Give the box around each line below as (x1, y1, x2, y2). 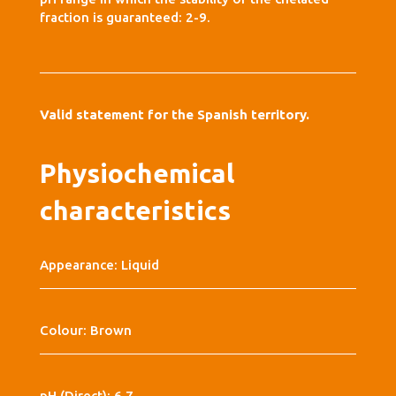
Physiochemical (39, 157, 234, 188)
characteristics (39, 194, 231, 225)
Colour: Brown (39, 322, 132, 338)
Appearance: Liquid (39, 256, 159, 272)
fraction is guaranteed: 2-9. (39, 9, 210, 25)
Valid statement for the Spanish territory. (39, 106, 309, 122)
